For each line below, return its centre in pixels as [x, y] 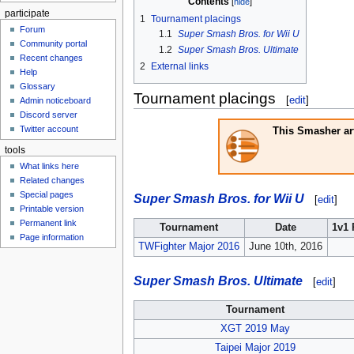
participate [27, 13]
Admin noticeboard [56, 101]
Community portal [54, 44]
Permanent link [49, 223]
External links [179, 66]
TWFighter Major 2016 [189, 247]
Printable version [52, 209]
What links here [50, 166]
